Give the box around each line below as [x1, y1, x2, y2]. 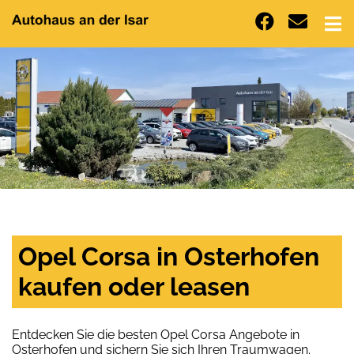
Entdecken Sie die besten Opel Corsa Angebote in [12, 327, 299, 343]
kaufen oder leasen [18, 272, 250, 302]
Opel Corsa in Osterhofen [18, 242, 319, 272]
